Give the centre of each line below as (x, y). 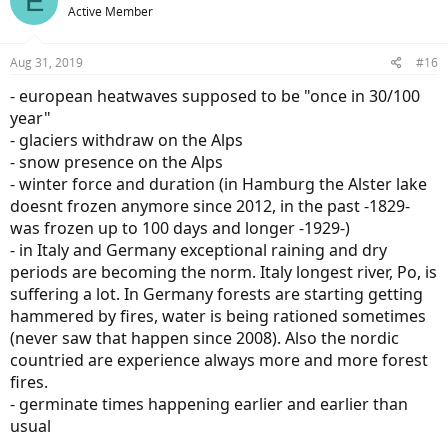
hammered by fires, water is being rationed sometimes (218, 316)
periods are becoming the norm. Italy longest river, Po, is (223, 272)
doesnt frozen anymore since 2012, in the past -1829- (210, 206)
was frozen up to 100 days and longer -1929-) (180, 228)
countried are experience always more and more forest (219, 360)
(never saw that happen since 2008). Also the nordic (204, 338)
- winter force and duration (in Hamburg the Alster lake (218, 184)
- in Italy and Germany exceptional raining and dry (198, 250)
